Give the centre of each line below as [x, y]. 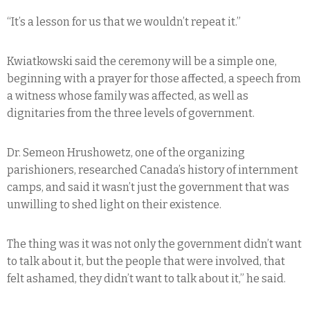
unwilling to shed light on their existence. [114, 204]
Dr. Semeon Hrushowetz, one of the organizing [126, 152]
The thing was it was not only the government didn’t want [154, 244]
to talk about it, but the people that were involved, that [146, 261]
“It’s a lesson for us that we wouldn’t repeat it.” [124, 21]
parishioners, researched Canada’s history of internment [153, 170]
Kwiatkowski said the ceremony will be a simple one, [142, 61]
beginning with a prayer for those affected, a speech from [154, 78]
